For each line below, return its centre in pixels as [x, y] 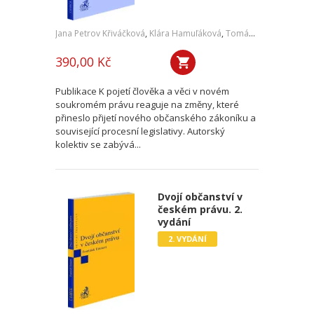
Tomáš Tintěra [237, 33]
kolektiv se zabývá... [98, 144]
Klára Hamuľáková [185, 33]
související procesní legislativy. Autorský [140, 131]
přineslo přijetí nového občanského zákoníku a [156, 118]
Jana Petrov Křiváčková [100, 33]
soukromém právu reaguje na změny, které [147, 104]
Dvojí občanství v [200, 197]
